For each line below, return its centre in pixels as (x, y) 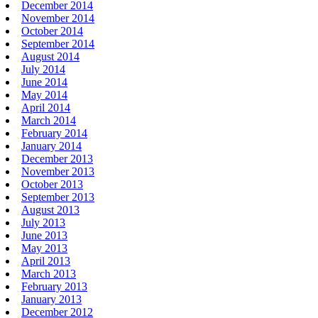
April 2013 (46, 261)
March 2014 (49, 120)
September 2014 (58, 43)
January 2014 (51, 146)
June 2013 (44, 235)
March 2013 (49, 273)
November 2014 (58, 18)
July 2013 (43, 222)
